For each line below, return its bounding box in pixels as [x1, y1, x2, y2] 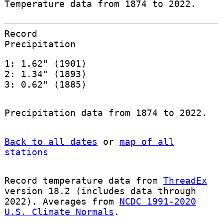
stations [4, 146, 48, 157]
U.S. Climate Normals [4, 206, 114, 217]
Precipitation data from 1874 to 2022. [4, 108, 207, 118]
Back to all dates [4, 136, 98, 147]
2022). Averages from [4, 196, 119, 207]
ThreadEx [163, 175, 207, 186]
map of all [119, 136, 174, 147]
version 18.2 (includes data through [4, 185, 196, 196]
